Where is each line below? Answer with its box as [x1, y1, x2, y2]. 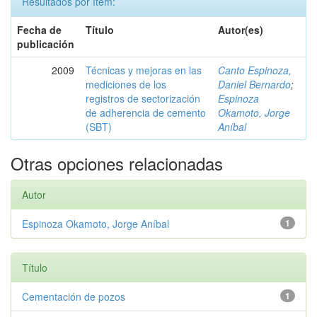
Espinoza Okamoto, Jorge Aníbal [22, 216, 169, 231]
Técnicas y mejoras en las [86, 62, 202, 77]
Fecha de [17, 22, 62, 37]
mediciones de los [86, 76, 166, 91]
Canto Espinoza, [218, 62, 292, 77]
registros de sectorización [86, 91, 200, 105]
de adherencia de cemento [86, 105, 206, 120]
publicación [17, 36, 74, 51]
